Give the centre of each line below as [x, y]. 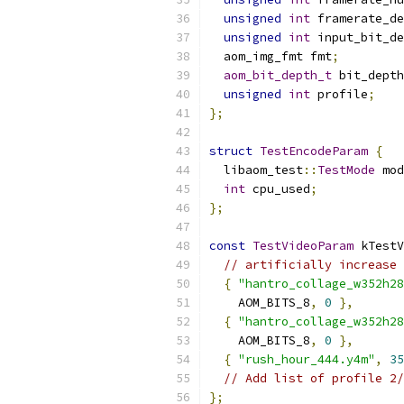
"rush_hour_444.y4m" [307, 359]
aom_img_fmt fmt [271, 56]
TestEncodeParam [314, 151]
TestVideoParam [303, 246]
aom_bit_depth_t [278, 75]
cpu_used [278, 189]
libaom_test [256, 170]
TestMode [346, 170]
